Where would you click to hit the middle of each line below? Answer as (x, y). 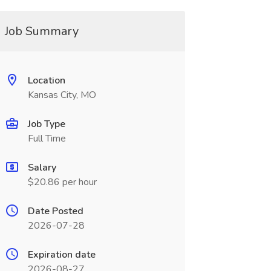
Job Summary (41, 31)
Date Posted (55, 211)
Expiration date (61, 255)
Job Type (46, 124)
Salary (42, 168)
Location (46, 80)
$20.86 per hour (62, 182)
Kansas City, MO (62, 95)
